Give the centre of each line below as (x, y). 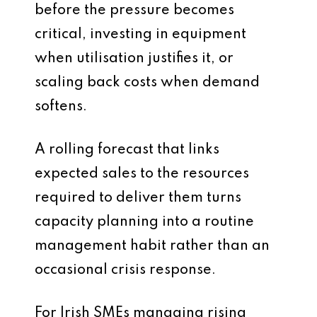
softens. (61, 107)
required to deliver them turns (138, 198)
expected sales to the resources (142, 174)
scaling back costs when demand (147, 83)
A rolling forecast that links (127, 150)
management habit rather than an (152, 246)
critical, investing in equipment (140, 35)
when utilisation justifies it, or (134, 59)
